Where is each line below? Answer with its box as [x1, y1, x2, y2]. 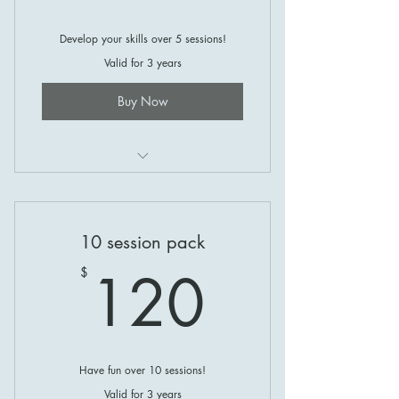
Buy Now [117, 93, 168, 110]
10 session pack [80, 230, 205, 254]
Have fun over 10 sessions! [79, 362, 206, 378]
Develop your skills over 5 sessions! [59, 30, 226, 46]
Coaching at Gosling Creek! [67, 175, 218, 192]
